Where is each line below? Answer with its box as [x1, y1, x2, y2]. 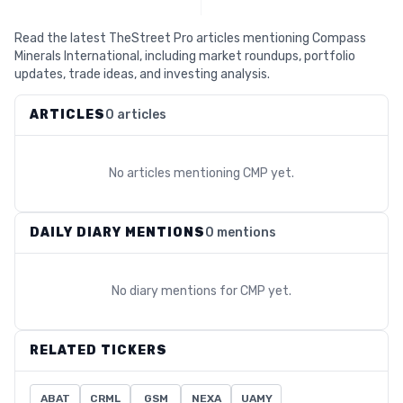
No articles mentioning [109, 166, 243, 181]
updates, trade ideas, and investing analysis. [14, 67, 270, 82]
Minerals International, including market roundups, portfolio [14, 49, 355, 64]
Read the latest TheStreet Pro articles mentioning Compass [14, 31, 366, 46]
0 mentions [205, 225, 276, 240]
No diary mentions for [112, 283, 240, 299]
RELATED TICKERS [30, 343, 167, 358]
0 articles [105, 107, 166, 122]
